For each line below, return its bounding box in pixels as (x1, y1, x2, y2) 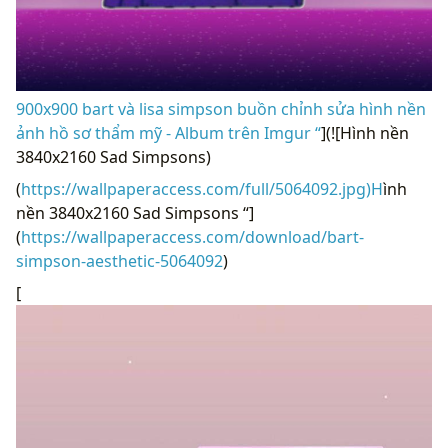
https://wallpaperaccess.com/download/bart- (21, 225, 364, 248)
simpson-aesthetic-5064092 (16, 249, 223, 272)
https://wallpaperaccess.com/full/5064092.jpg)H (21, 177, 383, 200)
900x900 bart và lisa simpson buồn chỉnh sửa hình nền (16, 97, 426, 120)
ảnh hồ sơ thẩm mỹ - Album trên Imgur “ (16, 121, 321, 144)
